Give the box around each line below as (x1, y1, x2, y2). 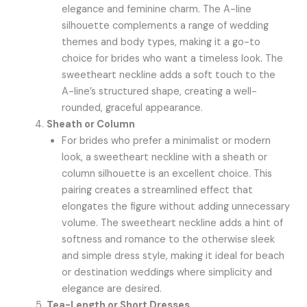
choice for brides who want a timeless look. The (62, 52, 284, 66)
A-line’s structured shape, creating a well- (62, 85, 258, 99)
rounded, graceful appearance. (62, 101, 204, 115)
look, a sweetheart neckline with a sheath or (62, 151, 268, 164)
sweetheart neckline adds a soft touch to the (62, 69, 276, 82)
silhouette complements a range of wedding (62, 19, 269, 33)
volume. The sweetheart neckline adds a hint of (62, 217, 284, 230)
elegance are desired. (62, 282, 162, 296)
